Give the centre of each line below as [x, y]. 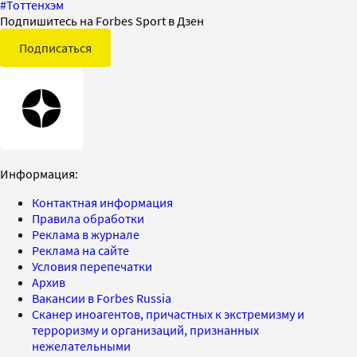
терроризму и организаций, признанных [145, 330]
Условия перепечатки [92, 267]
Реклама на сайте [80, 251]
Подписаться [55, 48]
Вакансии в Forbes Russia [102, 298]
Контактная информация [102, 203]
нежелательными [81, 346]
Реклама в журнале [86, 235]
